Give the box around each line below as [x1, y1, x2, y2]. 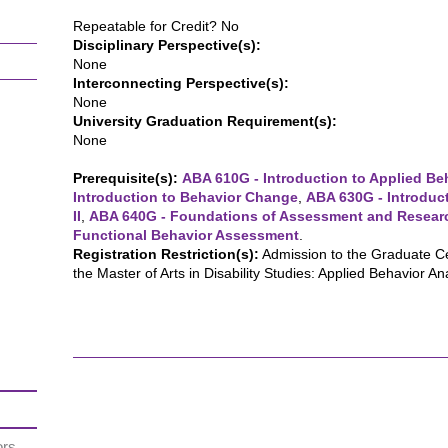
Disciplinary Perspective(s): [73, 37, 261, 53]
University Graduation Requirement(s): [73, 113, 337, 129]
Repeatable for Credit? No [73, 18, 239, 34]
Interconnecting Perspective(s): [73, 75, 289, 91]
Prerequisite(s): [73, 170, 178, 186]
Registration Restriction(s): [73, 246, 259, 262]
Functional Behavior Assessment [73, 227, 299, 243]
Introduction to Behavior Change [73, 189, 298, 205]
